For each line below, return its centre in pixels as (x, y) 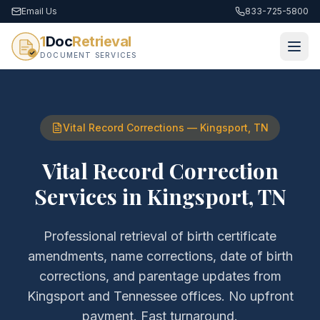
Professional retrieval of (115, 236)
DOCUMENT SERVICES (89, 55)
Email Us (39, 11)
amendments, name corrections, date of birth (160, 256)
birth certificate (232, 236)
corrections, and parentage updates (144, 276)
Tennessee (145, 296)
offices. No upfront (235, 296)
